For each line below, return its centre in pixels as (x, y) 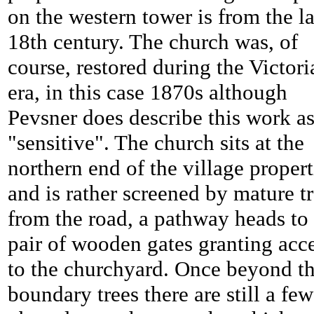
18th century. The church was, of (153, 42)
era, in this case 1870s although (148, 93)
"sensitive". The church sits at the (156, 143)
